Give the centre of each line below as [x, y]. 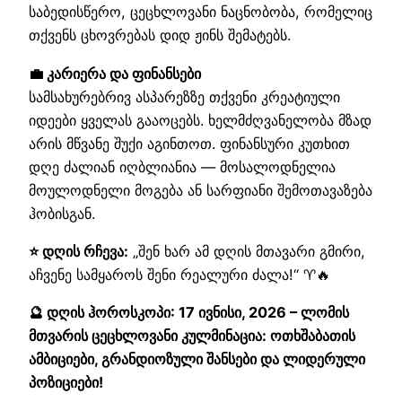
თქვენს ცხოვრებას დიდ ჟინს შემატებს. [160, 35]
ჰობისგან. [62, 213]
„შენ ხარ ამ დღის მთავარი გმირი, [247, 251]
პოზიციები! [66, 383]
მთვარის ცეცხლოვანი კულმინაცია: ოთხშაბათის [192, 336]
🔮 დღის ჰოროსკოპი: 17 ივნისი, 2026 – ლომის [189, 313]
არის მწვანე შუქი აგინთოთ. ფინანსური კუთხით [189, 143]
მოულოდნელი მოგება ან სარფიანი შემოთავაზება [201, 190]
